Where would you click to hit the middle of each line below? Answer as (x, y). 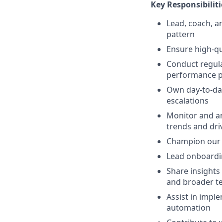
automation (189, 208)
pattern (181, 34)
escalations (188, 101)
